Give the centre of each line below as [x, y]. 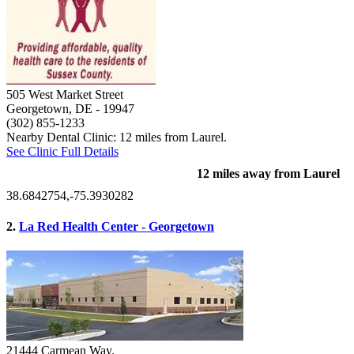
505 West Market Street [65, 94]
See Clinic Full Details [62, 151]
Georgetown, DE [49, 108]
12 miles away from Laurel [268, 173]
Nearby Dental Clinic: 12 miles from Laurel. [117, 137]
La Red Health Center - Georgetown [117, 226]
